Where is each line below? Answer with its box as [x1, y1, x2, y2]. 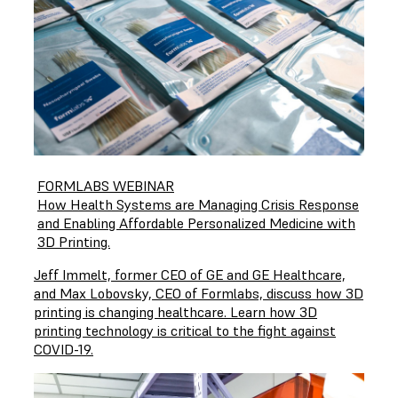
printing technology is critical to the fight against [34, 322, 336, 339]
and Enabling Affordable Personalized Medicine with [37, 214, 355, 232]
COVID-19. [34, 340, 93, 358]
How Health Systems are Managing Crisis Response [37, 195, 359, 213]
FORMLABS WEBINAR [37, 177, 174, 195]
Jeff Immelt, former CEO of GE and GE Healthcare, [34, 266, 346, 283]
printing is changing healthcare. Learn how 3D [34, 303, 317, 321]
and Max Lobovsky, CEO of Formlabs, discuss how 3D [34, 284, 363, 302]
